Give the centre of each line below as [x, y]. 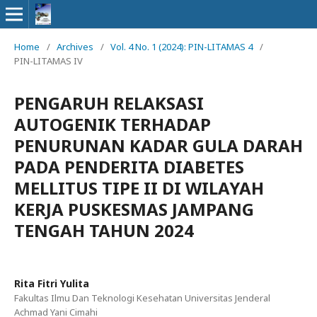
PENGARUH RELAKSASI [109, 103]
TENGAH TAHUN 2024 [104, 230]
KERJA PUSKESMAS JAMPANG [134, 209]
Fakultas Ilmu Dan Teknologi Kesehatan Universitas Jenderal [142, 298]
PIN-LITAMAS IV [48, 61]
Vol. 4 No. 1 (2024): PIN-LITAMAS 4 [181, 47]
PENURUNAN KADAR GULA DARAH [158, 145]
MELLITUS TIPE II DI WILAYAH [139, 188]
